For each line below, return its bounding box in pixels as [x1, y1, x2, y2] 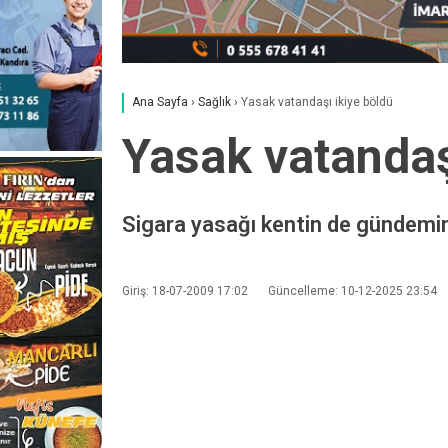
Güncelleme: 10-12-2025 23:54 [268, 283, 437, 298]
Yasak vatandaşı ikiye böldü [241, 95, 393, 110]
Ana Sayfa [132, 95, 188, 110]
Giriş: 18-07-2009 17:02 [122, 283, 248, 298]
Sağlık [198, 95, 231, 110]
